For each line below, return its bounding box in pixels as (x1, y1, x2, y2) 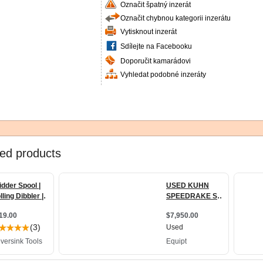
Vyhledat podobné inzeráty (120, 70, 206, 79)
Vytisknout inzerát (120, 28, 177, 36)
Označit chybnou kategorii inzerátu (120, 14, 231, 22)
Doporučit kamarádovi (120, 57, 191, 65)
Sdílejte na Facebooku (120, 42, 192, 50)
